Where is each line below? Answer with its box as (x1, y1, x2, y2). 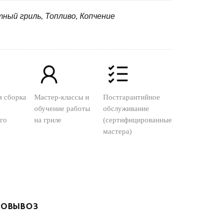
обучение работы (34, 104, 90, 112)
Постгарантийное (103, 93, 160, 101)
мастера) (103, 127, 132, 135)
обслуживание (103, 104, 149, 112)
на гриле (34, 115, 61, 124)
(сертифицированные (103, 115, 172, 124)
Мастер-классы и (34, 93, 89, 101)
